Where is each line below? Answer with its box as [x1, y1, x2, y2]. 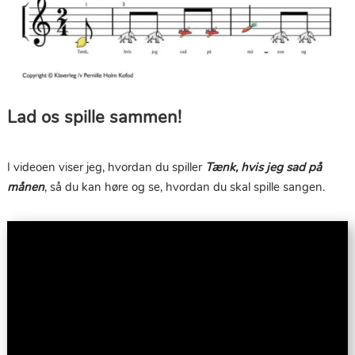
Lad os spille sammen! [6, 105, 181, 130]
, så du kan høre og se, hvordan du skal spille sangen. [44, 179, 325, 196]
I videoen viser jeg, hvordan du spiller [6, 159, 205, 176]
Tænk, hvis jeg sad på [204, 159, 322, 176]
